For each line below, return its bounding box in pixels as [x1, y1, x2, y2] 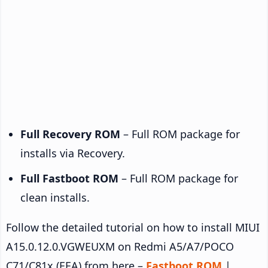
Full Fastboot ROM [20, 170, 118, 185]
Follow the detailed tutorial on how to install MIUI [6, 220, 260, 234]
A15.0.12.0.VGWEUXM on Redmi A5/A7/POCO [6, 239, 234, 254]
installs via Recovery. [20, 145, 125, 160]
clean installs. [20, 190, 90, 205]
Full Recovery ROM [20, 126, 120, 141]
